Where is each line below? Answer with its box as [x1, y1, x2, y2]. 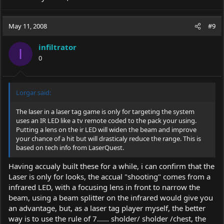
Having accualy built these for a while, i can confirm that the [8, 161, 214, 171]
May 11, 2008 [8, 21, 47, 30]
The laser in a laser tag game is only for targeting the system [16, 106, 194, 116]
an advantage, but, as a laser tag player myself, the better [8, 203, 205, 213]
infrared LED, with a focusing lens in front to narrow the [8, 182, 200, 192]
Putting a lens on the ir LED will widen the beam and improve [16, 124, 196, 134]
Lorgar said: [16, 87, 51, 97]
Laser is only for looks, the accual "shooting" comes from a [8, 171, 210, 181]
